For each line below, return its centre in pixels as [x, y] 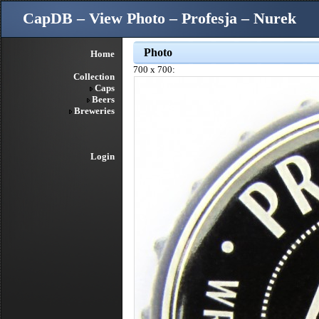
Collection [94, 77]
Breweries [94, 111]
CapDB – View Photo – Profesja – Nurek [159, 19]
